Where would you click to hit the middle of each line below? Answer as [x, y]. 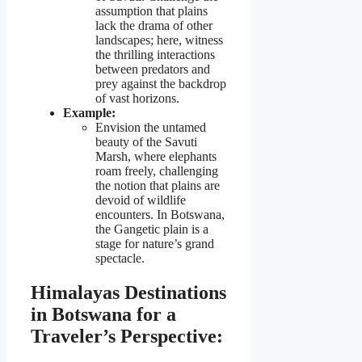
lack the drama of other [154, 25]
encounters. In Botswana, [160, 214]
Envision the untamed [151, 127]
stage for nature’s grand [155, 243]
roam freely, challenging [157, 170]
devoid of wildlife [141, 200]
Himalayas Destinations [128, 292]
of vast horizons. [137, 98]
